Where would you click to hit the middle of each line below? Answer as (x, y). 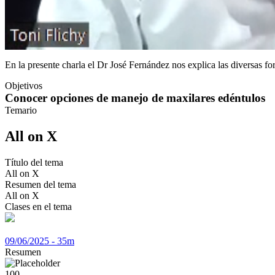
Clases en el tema (38, 206)
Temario (21, 110)
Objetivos (24, 85)
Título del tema (34, 162)
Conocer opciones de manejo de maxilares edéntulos (135, 98)
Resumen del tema (41, 184)
